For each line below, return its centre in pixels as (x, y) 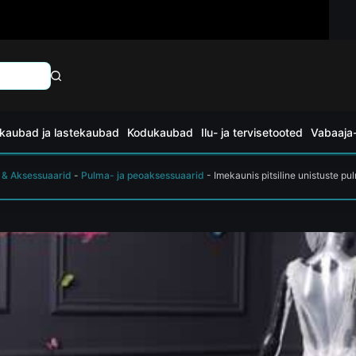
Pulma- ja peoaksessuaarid (143, 175)
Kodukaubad (160, 132)
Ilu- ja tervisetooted (252, 132)
